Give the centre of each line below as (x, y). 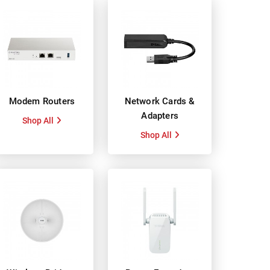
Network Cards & (160, 102)
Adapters (160, 116)
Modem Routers (42, 102)
